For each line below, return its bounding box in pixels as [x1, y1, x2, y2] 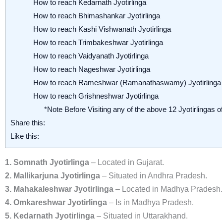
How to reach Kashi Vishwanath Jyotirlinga [33, 25, 171, 34]
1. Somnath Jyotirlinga [5, 158, 89, 167]
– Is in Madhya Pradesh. [107, 198, 194, 207]
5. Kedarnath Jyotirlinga [5, 212, 95, 221]
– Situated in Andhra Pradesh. [100, 171, 207, 180]
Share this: [10, 118, 45, 127]
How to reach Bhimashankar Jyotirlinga [33, 11, 160, 20]
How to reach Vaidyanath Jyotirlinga [33, 52, 149, 60]
